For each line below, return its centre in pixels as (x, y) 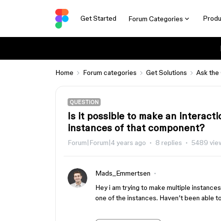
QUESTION (84, 102)
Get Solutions (166, 73)
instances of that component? (136, 128)
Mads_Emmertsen (123, 173)
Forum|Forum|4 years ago (107, 143)
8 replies (169, 143)
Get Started (98, 18)
